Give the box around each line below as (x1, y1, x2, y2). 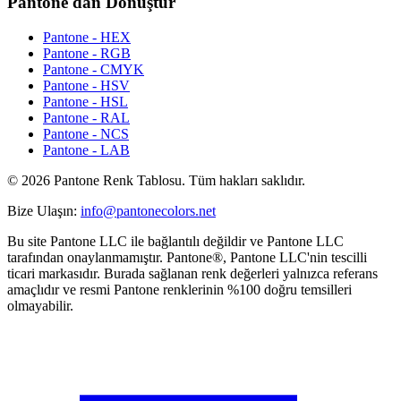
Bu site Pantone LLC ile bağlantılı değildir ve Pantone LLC (7, 233, 344, 249)
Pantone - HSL (43, 93, 128, 109)
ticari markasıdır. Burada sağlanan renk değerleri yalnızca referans (7, 265, 378, 281)
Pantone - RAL (43, 109, 130, 125)
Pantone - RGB (43, 45, 131, 61)
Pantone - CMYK (43, 61, 144, 77)
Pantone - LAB (43, 141, 130, 158)
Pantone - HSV (43, 77, 130, 93)
